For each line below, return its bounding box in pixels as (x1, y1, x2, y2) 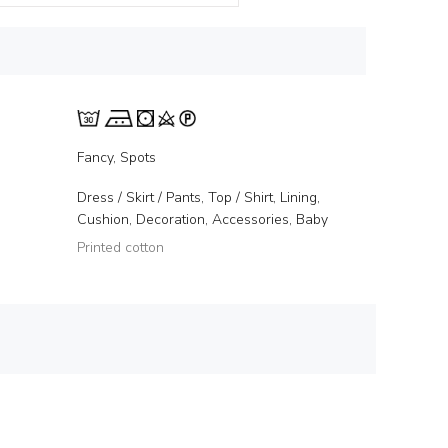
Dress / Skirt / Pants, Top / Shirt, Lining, (77, 188, 320, 207)
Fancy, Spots (77, 148, 156, 167)
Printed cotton (77, 238, 164, 257)
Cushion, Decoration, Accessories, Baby (77, 210, 328, 229)
